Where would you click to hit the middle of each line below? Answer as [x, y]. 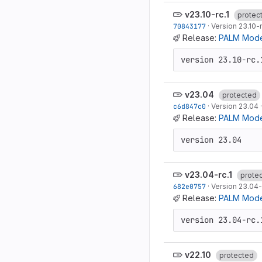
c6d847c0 [189, 106]
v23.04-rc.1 [208, 175]
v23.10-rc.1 [207, 14]
